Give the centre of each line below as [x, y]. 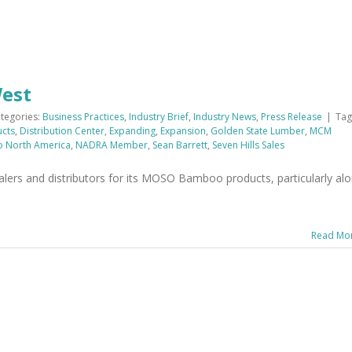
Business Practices [83, 117]
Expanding [132, 131]
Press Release [291, 117]
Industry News [225, 117]
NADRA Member [112, 145]
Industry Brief [159, 117]
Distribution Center [62, 131]
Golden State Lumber [258, 131]
